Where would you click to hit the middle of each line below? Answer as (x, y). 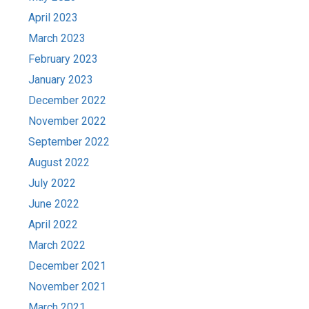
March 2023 (57, 39)
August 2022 (59, 163)
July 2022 (52, 183)
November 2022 (68, 121)
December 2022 (68, 101)
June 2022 (54, 204)
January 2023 (61, 80)
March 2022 (57, 246)
